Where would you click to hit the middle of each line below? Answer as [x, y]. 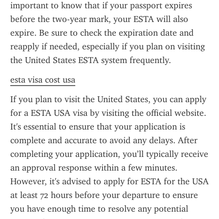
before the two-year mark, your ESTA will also [99, 19]
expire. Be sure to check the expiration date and [102, 33]
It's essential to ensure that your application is [98, 127]
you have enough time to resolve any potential [99, 209]
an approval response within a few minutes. [94, 168]
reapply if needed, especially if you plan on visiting [108, 46]
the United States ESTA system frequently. [91, 60]
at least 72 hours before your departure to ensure [104, 195]
